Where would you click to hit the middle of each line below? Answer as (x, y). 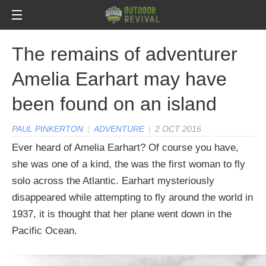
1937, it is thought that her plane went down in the (122, 214)
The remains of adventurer (125, 54)
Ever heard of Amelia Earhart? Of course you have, (125, 148)
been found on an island (114, 104)
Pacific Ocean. (45, 231)
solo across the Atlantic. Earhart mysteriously (113, 181)
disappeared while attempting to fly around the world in (132, 197)
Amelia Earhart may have (119, 79)
